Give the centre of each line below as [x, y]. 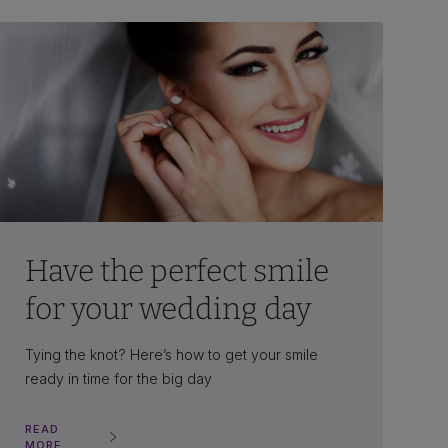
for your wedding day [167, 308]
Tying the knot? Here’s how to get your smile [171, 354]
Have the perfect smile [176, 270]
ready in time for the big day [118, 378]
